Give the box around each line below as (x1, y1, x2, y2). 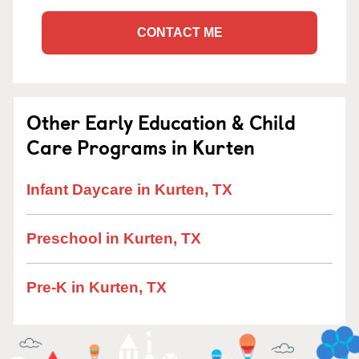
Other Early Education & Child (26, 107, 296, 136)
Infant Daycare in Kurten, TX (26, 181, 232, 198)
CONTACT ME (136, 26, 223, 39)
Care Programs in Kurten (26, 132, 255, 161)
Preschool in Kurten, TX (26, 230, 201, 247)
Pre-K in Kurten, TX (26, 279, 167, 296)
